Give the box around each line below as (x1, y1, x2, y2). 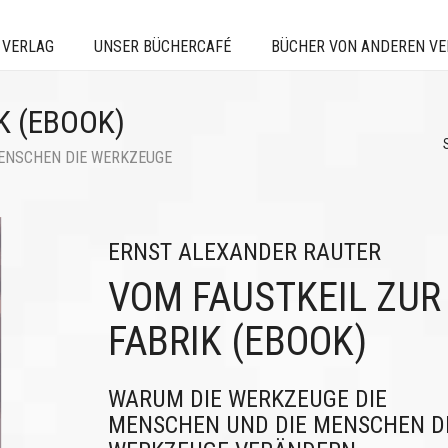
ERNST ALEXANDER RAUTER (107, 238, 381, 266)
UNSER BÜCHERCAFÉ (94, 37, 231, 56)
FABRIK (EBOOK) (107, 318, 367, 365)
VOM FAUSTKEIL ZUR (107, 274, 441, 321)
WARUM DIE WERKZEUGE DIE (107, 385, 387, 413)
